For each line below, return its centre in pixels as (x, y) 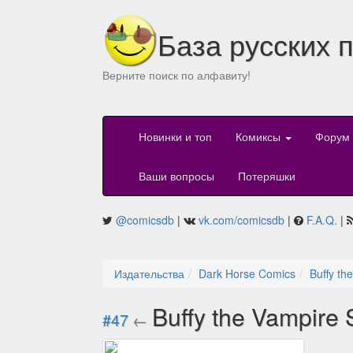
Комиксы (260, 137)
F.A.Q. (322, 220)
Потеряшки (267, 176)
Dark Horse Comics (247, 274)
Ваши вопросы (176, 176)
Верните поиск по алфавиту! (176, 75)
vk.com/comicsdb (242, 220)
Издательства (149, 274)
